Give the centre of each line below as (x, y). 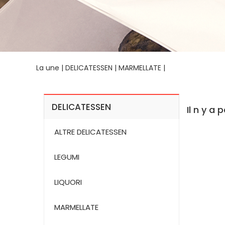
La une (48, 68)
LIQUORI (68, 182)
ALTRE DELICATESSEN (90, 132)
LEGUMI (67, 157)
